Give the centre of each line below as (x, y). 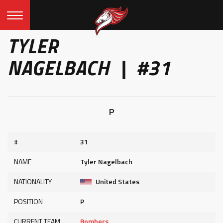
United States (117, 181)
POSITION (28, 201)
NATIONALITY (33, 181)
